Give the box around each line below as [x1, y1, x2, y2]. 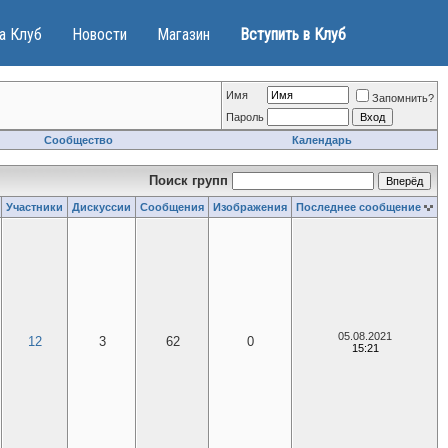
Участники [6, 201, 63, 213]
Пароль [226, 111, 264, 123]
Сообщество [44, 134, 113, 146]
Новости [72, 25, 127, 44]
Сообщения [140, 201, 204, 213]
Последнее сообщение [296, 201, 421, 213]
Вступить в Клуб [240, 25, 346, 44]
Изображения [213, 201, 287, 213]
